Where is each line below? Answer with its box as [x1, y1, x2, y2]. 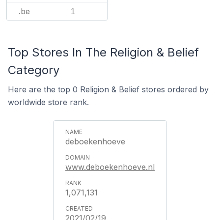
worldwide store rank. [8, 97, 89, 107]
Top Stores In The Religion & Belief [8, 45, 199, 59]
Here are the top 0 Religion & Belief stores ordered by [8, 84, 209, 94]
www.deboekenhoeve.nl [65, 162, 155, 172]
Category [8, 63, 59, 77]
